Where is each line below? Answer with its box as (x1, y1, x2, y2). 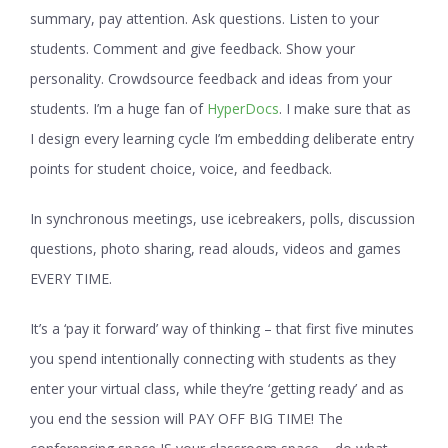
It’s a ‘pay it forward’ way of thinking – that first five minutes (30, 319, 414, 338)
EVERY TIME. (30, 269, 112, 288)
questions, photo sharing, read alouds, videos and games (30, 239, 401, 258)
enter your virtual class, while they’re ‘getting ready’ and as (30, 379, 404, 398)
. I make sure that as (279, 99, 411, 118)
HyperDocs (207, 99, 279, 118)
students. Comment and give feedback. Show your (30, 39, 355, 58)
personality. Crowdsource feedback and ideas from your (30, 69, 392, 88)
